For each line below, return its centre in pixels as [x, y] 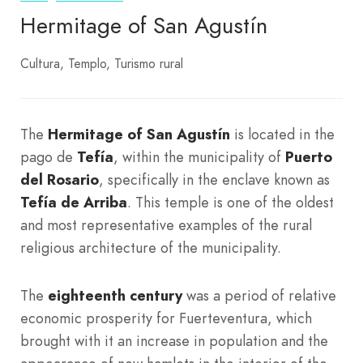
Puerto [309, 156]
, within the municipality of [199, 156]
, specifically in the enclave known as [214, 179]
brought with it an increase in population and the [174, 340]
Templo [87, 64]
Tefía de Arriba [74, 202]
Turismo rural [149, 64]
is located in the [282, 134]
